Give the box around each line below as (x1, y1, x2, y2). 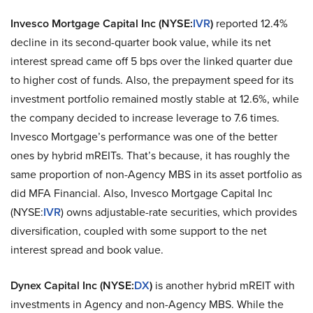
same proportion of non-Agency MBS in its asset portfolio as (10, 166, 302, 182)
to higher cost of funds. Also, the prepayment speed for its (10, 72, 293, 88)
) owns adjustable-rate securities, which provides (61, 204, 297, 220)
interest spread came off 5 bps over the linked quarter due (10, 53, 293, 69)
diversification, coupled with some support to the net (10, 223, 267, 239)
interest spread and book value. (10, 242, 163, 258)
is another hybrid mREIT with (152, 277, 295, 293)
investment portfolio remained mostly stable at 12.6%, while (10, 91, 299, 107)
